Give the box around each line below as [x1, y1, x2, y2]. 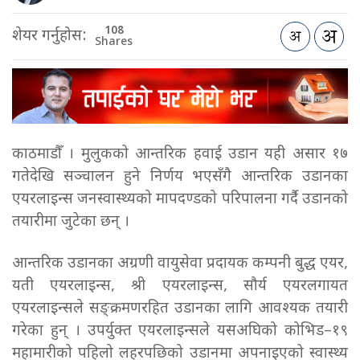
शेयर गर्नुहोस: [12, 26, 87, 47]
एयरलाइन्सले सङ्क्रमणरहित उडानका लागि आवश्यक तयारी [12, 299, 348, 320]
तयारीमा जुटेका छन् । [12, 212, 129, 233]
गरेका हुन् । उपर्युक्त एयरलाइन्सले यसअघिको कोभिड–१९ [12, 321, 348, 342]
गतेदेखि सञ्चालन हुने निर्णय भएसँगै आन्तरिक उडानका [12, 167, 348, 188]
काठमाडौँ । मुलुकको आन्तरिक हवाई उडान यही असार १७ [12, 145, 348, 166]
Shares [95, 34, 133, 50]
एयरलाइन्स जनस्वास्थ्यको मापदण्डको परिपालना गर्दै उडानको [12, 190, 348, 211]
